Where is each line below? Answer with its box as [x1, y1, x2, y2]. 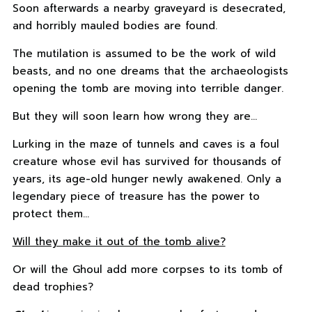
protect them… [12, 206, 89, 222]
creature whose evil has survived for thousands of [12, 154, 281, 170]
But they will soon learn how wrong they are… [12, 109, 257, 125]
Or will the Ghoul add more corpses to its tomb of [12, 262, 283, 278]
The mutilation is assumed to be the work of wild [12, 46, 276, 62]
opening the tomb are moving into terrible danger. [12, 81, 283, 97]
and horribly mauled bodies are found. [12, 18, 217, 34]
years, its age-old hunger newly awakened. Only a [12, 171, 281, 187]
